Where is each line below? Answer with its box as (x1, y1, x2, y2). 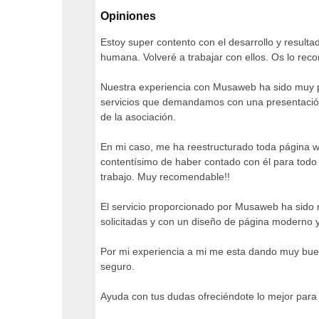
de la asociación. (100, 111, 176, 122)
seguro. (100, 261, 135, 272)
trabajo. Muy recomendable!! (100, 171, 230, 182)
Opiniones (100, 10, 156, 22)
